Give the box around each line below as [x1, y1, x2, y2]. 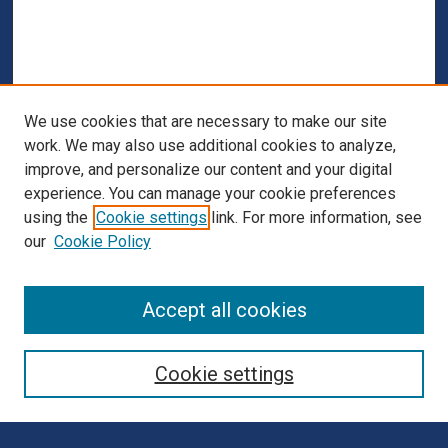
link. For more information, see [207, 208, 422, 227]
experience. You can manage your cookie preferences [24, 184, 396, 203]
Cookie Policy [54, 232, 151, 251]
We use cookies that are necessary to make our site [24, 112, 387, 131]
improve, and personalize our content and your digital [24, 160, 392, 179]
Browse [26, 295, 94, 319]
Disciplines [26, 347, 91, 363]
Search [26, 403, 91, 427]
